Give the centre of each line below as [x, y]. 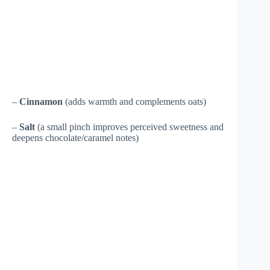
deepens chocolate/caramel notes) [75, 137]
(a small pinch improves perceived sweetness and [129, 127]
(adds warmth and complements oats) [134, 101]
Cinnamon [41, 101]
